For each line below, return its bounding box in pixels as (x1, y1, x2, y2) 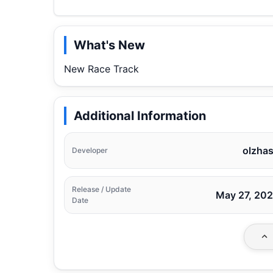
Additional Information (74, 108, 206, 123)
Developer (72, 145, 108, 155)
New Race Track (64, 62, 139, 75)
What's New (74, 37, 145, 52)
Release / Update (72, 184, 131, 194)
